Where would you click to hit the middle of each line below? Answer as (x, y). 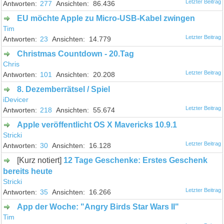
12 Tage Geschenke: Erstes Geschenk (136, 160)
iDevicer (16, 99)
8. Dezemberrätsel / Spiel (64, 89)
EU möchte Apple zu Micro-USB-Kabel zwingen (106, 18)
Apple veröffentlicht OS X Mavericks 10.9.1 (97, 124)
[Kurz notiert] (37, 160)
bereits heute (28, 171)
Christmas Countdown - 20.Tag (76, 53)
